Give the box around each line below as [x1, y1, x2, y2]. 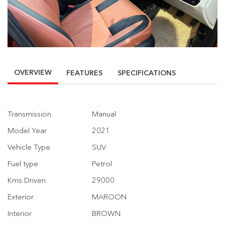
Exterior [8, 192, 34, 202]
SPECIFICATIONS [118, 68, 176, 78]
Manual [92, 109, 116, 119]
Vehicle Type [8, 142, 50, 152]
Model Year [8, 126, 47, 136]
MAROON [92, 192, 127, 202]
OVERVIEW [14, 68, 52, 77]
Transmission [8, 109, 51, 119]
